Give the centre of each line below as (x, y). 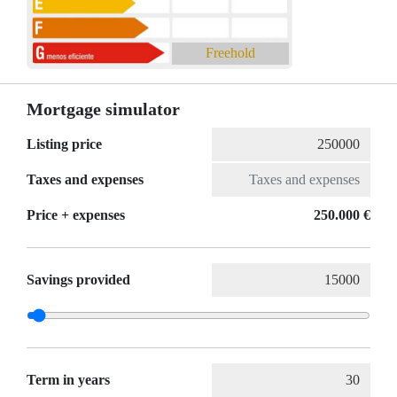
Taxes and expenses (85, 180)
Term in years (68, 380)
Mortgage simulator (103, 109)
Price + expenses (76, 215)
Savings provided (78, 280)
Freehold (230, 53)
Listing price (64, 144)
